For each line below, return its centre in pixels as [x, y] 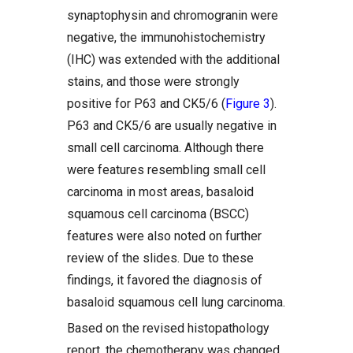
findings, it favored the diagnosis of [165, 280]
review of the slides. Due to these [160, 258]
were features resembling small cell [166, 170]
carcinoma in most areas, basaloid [160, 192]
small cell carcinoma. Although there [165, 148]
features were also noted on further [164, 236]
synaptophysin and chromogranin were [173, 15]
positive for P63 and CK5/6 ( [146, 104]
